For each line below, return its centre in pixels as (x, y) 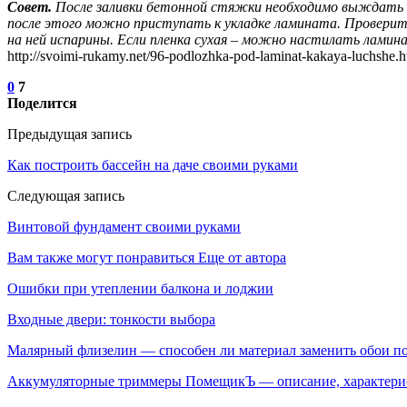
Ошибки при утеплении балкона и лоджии (140, 288)
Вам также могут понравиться (101, 257)
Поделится (42, 103)
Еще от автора (242, 257)
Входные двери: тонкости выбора (111, 319)
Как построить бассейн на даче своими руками (153, 164)
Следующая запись (66, 195)
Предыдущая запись (69, 134)
